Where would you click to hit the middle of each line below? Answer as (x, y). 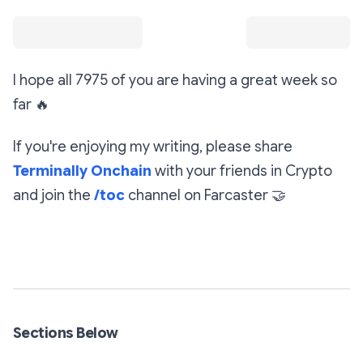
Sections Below (66, 333)
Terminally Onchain (82, 171)
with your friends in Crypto (242, 171)
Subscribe (181, 240)
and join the (53, 195)
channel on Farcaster (198, 195)
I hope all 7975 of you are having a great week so (175, 80)
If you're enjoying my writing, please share (153, 147)
